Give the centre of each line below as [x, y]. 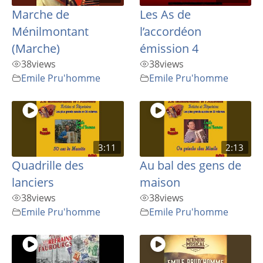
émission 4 [169, 49]
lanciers [33, 183]
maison [160, 183]
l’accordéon [170, 32]
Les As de [165, 15]
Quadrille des [48, 166]
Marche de [41, 15]
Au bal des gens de [190, 166]
